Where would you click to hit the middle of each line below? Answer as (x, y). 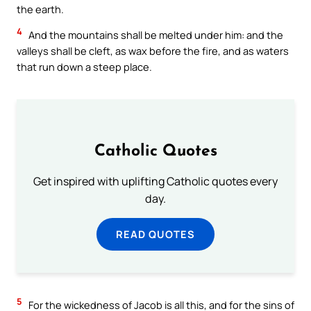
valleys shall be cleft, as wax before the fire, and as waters (153, 51)
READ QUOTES (155, 234)
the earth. (40, 9)
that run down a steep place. (84, 67)
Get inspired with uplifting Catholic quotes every (155, 181)
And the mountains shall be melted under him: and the (155, 35)
